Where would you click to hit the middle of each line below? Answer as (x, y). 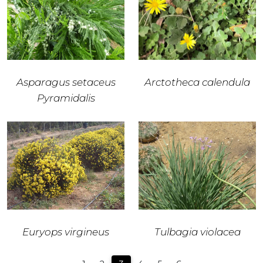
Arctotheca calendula (197, 82)
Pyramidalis (66, 98)
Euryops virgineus (66, 232)
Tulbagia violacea (197, 232)
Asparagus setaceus (66, 82)
